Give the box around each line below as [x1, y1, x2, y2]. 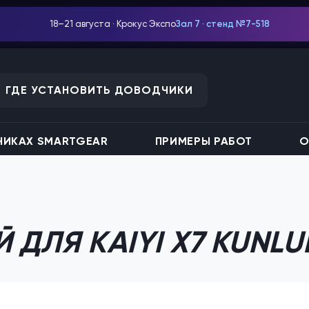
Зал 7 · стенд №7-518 [176, 19, 270, 29]
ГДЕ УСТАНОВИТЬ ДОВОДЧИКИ [6, 83, 194, 97]
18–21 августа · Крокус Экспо [50, 19, 177, 29]
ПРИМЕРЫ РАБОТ [154, 134, 253, 148]
